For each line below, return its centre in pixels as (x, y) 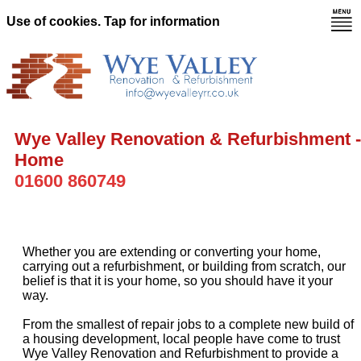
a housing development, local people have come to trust (181, 339)
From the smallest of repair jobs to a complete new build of (188, 325)
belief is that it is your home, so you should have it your (178, 281)
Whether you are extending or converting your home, (172, 252)
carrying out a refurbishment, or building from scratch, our (184, 267)
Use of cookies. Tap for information (113, 21)
